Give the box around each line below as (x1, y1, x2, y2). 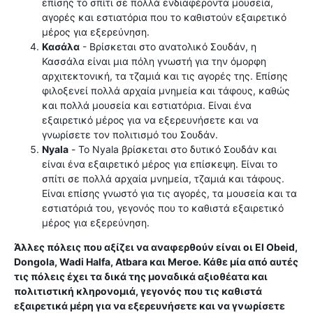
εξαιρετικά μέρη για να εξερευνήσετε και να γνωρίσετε (14, 300, 285, 312)
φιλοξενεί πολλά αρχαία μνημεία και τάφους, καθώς (42, 85, 290, 96)
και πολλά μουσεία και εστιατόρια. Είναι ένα (42, 99, 252, 111)
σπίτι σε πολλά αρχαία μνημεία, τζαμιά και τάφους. (42, 173, 284, 184)
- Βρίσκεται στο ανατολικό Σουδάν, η (80, 41, 256, 52)
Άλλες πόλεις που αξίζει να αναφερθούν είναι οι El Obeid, (14, 241, 298, 253)
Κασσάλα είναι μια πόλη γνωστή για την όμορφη (42, 55, 266, 67)
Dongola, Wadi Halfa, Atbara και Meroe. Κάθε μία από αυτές (14, 256, 298, 268)
